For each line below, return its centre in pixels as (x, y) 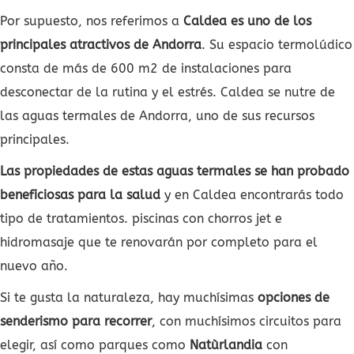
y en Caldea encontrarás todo (252, 194)
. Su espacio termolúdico (277, 44)
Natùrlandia (226, 345)
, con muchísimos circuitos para (247, 321)
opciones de (294, 297)
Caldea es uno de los (247, 21)
